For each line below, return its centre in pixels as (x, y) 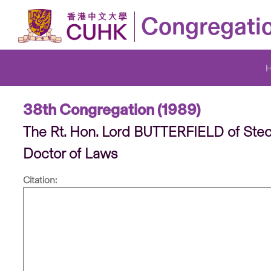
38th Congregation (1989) (112, 109)
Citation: (40, 180)
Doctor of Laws (70, 153)
